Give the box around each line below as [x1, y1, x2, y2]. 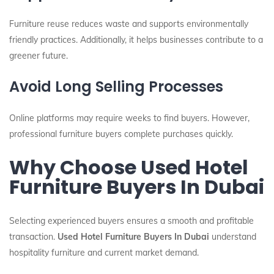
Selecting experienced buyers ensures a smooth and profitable [9, 215, 254, 226]
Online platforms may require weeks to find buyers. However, [9, 113, 250, 124]
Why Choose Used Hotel [9, 154, 248, 181]
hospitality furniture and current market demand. [9, 247, 199, 258]
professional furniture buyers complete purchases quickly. [9, 128, 233, 139]
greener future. [9, 50, 68, 61]
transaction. [9, 231, 57, 242]
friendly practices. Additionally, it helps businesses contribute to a [9, 34, 263, 45]
